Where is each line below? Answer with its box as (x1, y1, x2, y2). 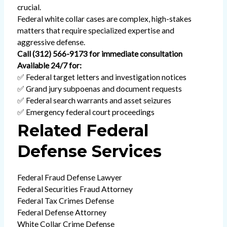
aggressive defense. (17, 37, 85, 47)
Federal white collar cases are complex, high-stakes (17, 14, 192, 24)
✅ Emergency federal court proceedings (17, 107, 155, 117)
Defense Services (17, 141, 162, 161)
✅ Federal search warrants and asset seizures (17, 96, 171, 105)
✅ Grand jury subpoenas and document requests (17, 84, 182, 94)
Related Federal (17, 120, 148, 140)
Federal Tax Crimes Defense (17, 196, 114, 205)
